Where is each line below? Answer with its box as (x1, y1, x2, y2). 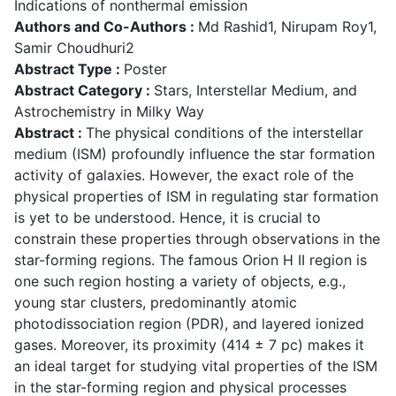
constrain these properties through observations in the (14, 229, 380, 247)
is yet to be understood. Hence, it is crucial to (14, 208, 321, 226)
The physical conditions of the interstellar (86, 123, 363, 141)
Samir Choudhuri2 (14, 38, 134, 57)
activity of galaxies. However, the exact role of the (14, 165, 354, 184)
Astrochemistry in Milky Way (14, 102, 204, 120)
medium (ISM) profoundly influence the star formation (14, 144, 375, 163)
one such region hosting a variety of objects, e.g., (14, 271, 346, 290)
